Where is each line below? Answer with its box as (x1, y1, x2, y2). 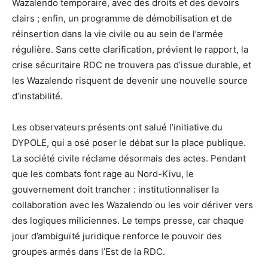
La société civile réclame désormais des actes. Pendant (12, 152, 246, 164)
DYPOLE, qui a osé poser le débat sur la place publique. (12, 136, 246, 148)
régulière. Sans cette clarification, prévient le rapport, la (12, 43, 248, 55)
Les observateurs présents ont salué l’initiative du (12, 121, 223, 133)
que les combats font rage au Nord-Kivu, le (12, 167, 194, 179)
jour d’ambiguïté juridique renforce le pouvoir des (12, 230, 222, 242)
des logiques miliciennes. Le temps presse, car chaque (12, 214, 244, 226)
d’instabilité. (12, 90, 63, 102)
